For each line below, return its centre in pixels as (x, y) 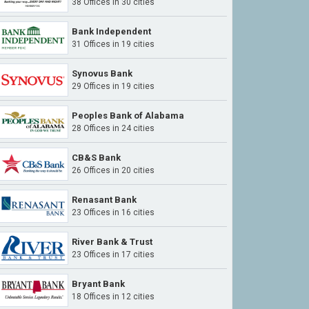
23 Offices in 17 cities (113, 255)
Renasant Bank (104, 200)
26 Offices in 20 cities (113, 170)
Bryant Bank (98, 284)
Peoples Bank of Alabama (128, 116)
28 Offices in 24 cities (113, 128)
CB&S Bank (96, 158)
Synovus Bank (102, 73)
